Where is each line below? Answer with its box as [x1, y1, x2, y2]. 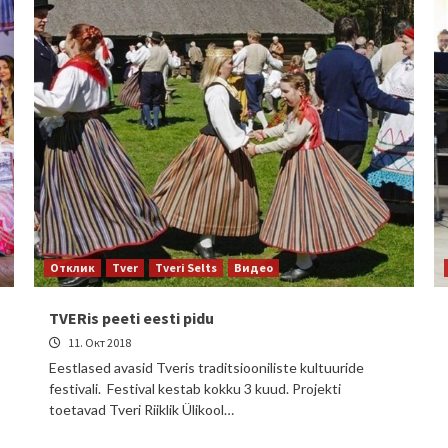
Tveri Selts [155, 260, 217, 275]
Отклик [50, 260, 95, 275]
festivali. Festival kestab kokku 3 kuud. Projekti [49, 380, 341, 397]
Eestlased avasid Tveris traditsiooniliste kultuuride [49, 359, 364, 376]
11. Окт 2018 [66, 335, 131, 350]
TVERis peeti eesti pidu [49, 308, 214, 328]
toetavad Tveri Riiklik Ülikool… [49, 401, 234, 418]
